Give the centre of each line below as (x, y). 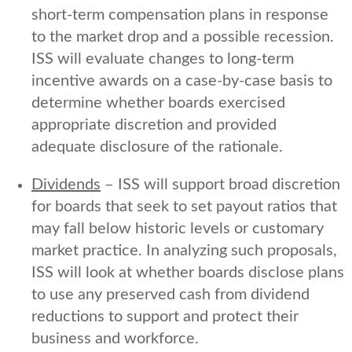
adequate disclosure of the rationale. (157, 147)
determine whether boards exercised (158, 103)
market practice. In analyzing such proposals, (184, 250)
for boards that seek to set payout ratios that (184, 206)
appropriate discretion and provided (154, 125)
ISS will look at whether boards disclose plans (188, 272)
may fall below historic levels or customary (178, 228)
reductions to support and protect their (165, 316)
